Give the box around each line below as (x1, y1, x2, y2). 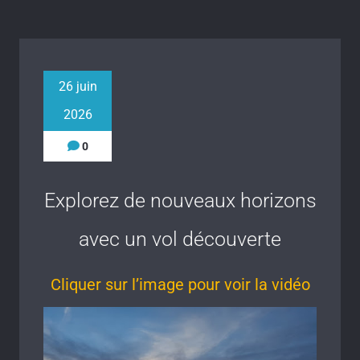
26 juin (58, 79, 97, 94)
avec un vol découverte (79, 227, 281, 251)
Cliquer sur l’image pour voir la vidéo (50, 275, 310, 294)
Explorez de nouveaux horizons (43, 189, 317, 212)
